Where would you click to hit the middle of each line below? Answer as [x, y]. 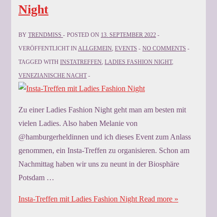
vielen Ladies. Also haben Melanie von [78, 124]
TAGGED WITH [39, 62]
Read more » [158, 199]
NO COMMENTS [164, 49]
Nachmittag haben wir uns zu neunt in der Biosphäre [99, 164]
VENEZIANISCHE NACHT [53, 76]
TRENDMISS [45, 35]
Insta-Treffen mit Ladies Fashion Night [78, 199]
